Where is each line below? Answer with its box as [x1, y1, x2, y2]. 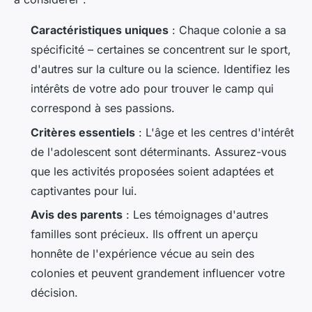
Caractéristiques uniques [31, 23, 169, 38]
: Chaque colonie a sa [169, 23, 286, 38]
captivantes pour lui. [31, 183, 137, 198]
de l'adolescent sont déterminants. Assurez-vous [31, 144, 286, 159]
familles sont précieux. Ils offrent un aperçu [31, 227, 258, 242]
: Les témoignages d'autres [123, 208, 268, 222]
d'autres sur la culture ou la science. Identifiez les [31, 62, 290, 77]
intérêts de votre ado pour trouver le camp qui [31, 81, 274, 96]
